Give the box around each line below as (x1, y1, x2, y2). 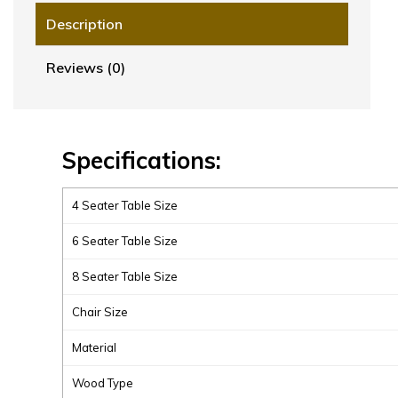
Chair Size (72, 304, 128, 319)
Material (72, 339, 116, 354)
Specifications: (62, 145, 227, 175)
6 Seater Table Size (72, 233, 178, 248)
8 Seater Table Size (72, 268, 178, 283)
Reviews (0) (46, 58, 125, 76)
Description (46, 14, 123, 33)
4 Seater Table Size (72, 197, 178, 212)
